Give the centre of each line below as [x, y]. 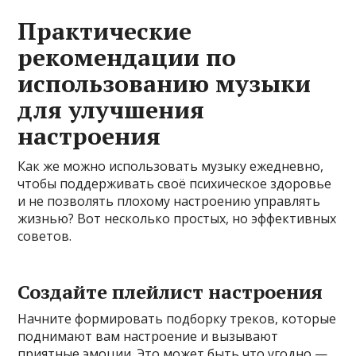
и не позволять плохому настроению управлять [169, 201]
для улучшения [111, 109]
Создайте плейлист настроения [170, 291]
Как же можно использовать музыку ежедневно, [171, 166]
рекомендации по [127, 57]
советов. [45, 236]
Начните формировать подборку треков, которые [177, 318]
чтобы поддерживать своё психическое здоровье [175, 183]
